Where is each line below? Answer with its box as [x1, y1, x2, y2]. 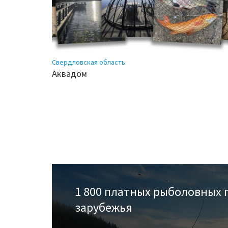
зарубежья [75, 199, 132, 216]
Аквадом [52, 68, 87, 80]
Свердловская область [52, 58, 125, 67]
